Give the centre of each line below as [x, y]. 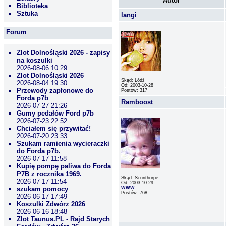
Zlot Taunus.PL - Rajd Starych [63, 219]
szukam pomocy [42, 189]
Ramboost [137, 102]
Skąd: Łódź [133, 80]
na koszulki [35, 60]
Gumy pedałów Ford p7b [55, 113]
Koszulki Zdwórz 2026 [51, 204]
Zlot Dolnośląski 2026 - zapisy [63, 53]
